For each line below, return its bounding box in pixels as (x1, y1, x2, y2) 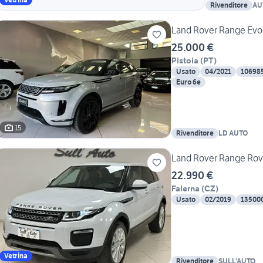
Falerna (171, 183, 200, 194)
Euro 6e (176, 77, 201, 87)
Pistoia (171, 55, 198, 66)
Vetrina (4, 251, 28, 261)
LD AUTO (218, 129, 248, 138)
